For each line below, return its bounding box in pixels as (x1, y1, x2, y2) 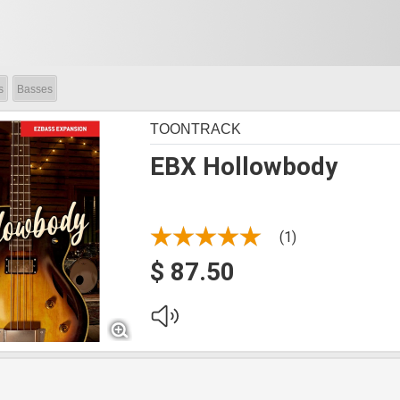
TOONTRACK (150, 121, 241, 137)
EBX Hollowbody (150, 152, 337, 181)
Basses (17, 83, 53, 96)
